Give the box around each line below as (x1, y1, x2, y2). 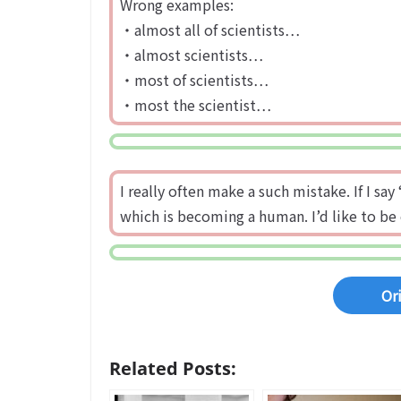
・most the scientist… (120, 93, 271, 115)
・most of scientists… (120, 68, 269, 90)
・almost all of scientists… (120, 18, 300, 40)
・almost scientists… (120, 43, 263, 65)
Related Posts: (109, 356, 236, 381)
